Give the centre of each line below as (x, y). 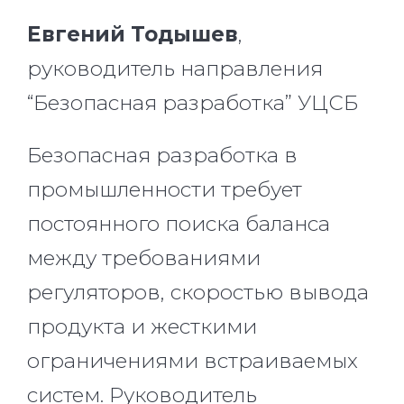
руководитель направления (175, 69)
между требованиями (144, 258)
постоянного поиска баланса (179, 224)
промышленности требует (165, 190)
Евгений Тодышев (133, 35)
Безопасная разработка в (162, 156)
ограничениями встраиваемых (193, 361)
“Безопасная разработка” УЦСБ (193, 103)
